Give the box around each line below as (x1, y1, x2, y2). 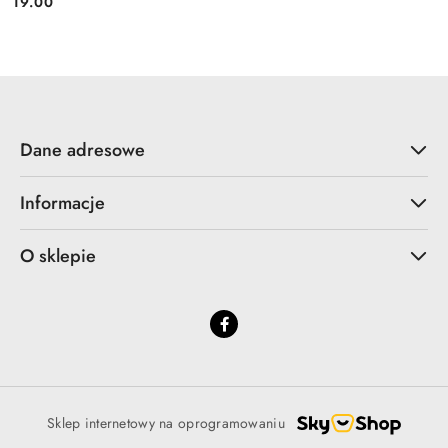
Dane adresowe (20, 136, 145, 163)
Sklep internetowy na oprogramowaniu (47, 413, 285, 434)
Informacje (20, 189, 105, 216)
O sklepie (20, 242, 96, 269)
